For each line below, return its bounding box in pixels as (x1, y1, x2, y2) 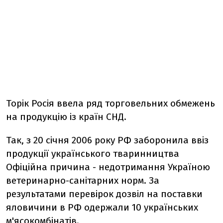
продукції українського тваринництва (6, 148, 179, 159)
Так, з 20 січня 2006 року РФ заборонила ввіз (6, 134, 209, 146)
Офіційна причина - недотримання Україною (6, 161, 210, 173)
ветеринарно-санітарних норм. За (6, 175, 159, 186)
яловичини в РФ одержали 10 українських (6, 202, 198, 213)
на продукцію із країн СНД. (6, 111, 126, 122)
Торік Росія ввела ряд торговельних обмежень (6, 98, 215, 109)
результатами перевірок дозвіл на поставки (6, 188, 203, 200)
